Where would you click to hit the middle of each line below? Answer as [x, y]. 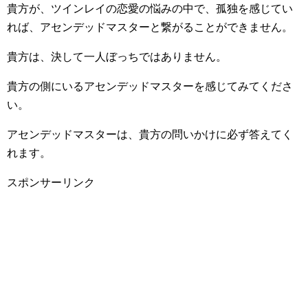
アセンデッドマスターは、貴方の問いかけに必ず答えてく [150, 134]
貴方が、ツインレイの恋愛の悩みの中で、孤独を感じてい [150, 9]
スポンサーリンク [51, 183]
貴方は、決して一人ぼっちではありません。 [117, 57]
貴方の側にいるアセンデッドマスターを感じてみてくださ [150, 86]
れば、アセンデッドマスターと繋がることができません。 [150, 27]
